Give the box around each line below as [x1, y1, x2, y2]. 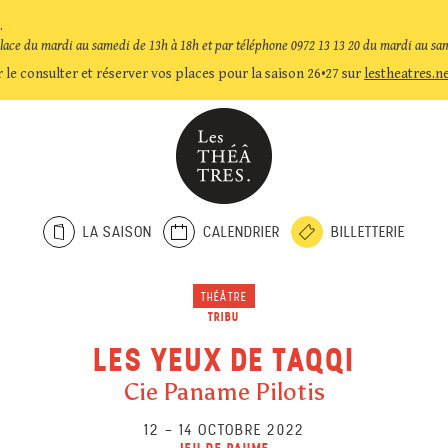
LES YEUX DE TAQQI [93, 339, 355, 380]
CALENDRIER [203, 222, 280, 241]
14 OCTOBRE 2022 [178, 420, 305, 439]
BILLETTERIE [331, 222, 405, 241]
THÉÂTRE [201, 290, 247, 304]
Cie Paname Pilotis [123, 377, 325, 406]
